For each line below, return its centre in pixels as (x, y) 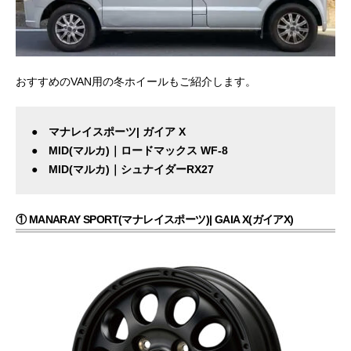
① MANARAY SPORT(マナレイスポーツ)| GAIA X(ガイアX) (155, 220)
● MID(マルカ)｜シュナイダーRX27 (123, 170)
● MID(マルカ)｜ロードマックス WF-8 (130, 151)
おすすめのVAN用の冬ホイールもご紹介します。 (136, 82)
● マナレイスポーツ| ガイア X (109, 132)
